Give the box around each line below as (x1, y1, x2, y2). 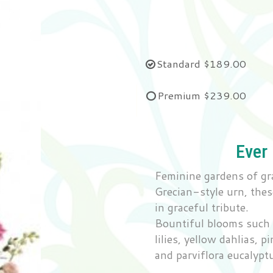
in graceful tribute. (155, 199, 249, 215)
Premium (157, 88, 201, 102)
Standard (157, 56, 201, 71)
